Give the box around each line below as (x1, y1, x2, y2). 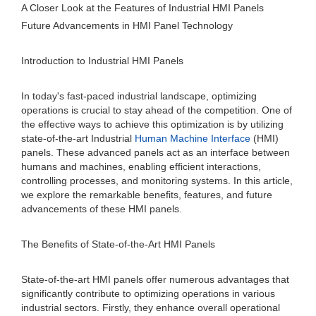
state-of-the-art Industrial (21, 133, 135, 144)
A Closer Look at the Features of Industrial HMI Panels (21, 2, 264, 13)
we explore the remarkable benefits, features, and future (21, 189, 272, 200)
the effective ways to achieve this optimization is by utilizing (21, 119, 284, 130)
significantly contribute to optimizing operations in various (21, 288, 275, 299)
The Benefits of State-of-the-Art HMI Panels (21, 238, 215, 250)
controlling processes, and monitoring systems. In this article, (21, 175, 293, 186)
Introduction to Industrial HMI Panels (21, 55, 183, 66)
